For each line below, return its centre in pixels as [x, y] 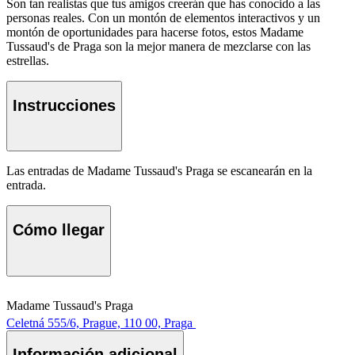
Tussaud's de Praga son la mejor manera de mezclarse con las [158, 47]
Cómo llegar [59, 230]
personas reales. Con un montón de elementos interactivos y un [163, 18]
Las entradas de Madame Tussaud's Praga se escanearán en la [159, 171]
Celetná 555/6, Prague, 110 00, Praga [99, 323]
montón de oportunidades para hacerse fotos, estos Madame [155, 32]
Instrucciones [64, 105]
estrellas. [28, 61]
